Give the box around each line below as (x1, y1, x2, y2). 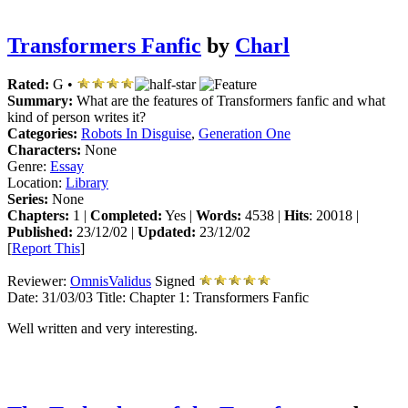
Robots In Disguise (81, 126, 191, 142)
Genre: (7, 158, 50, 175)
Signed (155, 273, 195, 290)
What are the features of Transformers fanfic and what (73, 93, 385, 109)
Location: (7, 175, 66, 191)
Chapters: (7, 208, 69, 224)
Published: (7, 224, 73, 240)
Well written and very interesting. (7, 321, 198, 337)
